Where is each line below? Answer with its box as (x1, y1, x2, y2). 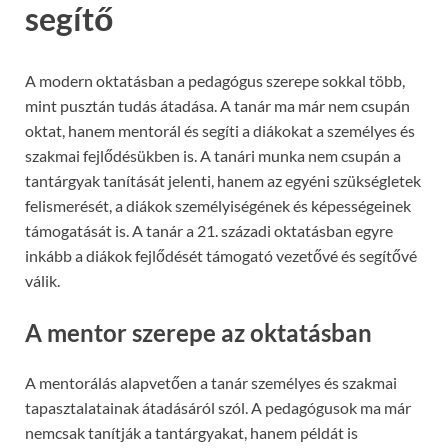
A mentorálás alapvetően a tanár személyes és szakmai (25, 372, 397, 392)
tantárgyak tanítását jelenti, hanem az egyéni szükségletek (25, 171, 421, 191)
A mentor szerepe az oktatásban (25, 318, 372, 348)
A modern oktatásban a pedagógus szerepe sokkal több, (25, 71, 405, 91)
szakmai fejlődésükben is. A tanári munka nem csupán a (25, 146, 401, 166)
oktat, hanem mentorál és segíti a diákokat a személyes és (25, 121, 415, 141)
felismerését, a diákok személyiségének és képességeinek (25, 196, 411, 216)
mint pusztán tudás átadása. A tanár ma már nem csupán (25, 96, 410, 116)
